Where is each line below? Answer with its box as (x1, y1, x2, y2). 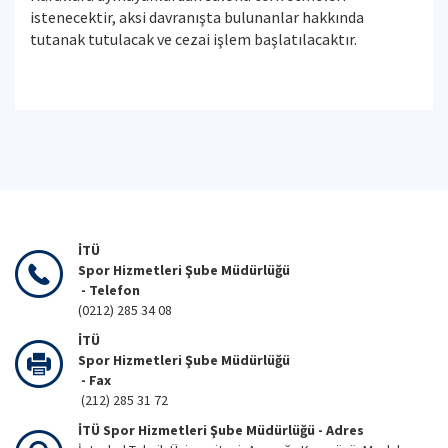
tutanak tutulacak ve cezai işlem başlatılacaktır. (30, 29, 357, 49)
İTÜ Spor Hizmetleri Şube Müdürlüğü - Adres (78, 421, 367, 439)
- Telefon (78, 281, 140, 299)
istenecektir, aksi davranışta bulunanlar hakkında (30, 7, 364, 27)
